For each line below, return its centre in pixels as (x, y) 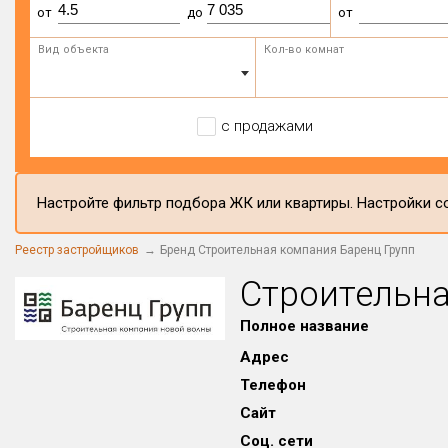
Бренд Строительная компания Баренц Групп (287, 250)
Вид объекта (73, 49)
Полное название (305, 326)
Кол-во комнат (303, 49)
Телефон (273, 385)
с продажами (266, 126)
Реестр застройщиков (77, 250)
